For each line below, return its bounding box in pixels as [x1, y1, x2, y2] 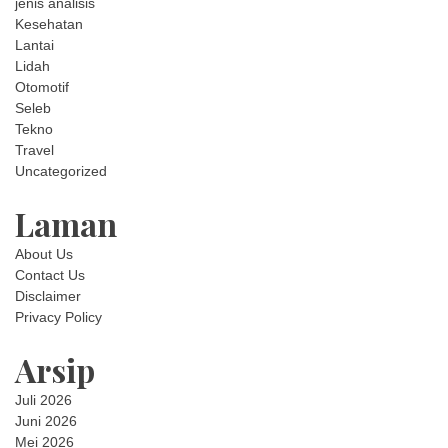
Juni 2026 [15, 413, 77, 429]
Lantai [15, 37, 54, 53]
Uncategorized [15, 163, 107, 179]
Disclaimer [15, 288, 81, 304]
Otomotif [15, 79, 69, 95]
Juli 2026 [15, 392, 72, 408]
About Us [15, 246, 73, 262]
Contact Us [15, 267, 85, 283]
